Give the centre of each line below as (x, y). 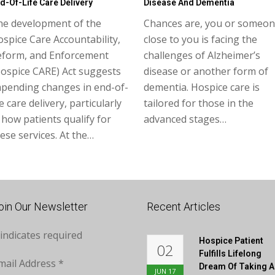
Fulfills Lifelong (230, 253)
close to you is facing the (200, 39)
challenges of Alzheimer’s (202, 55)
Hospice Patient (231, 240)
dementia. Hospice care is (202, 87)
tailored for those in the (199, 103)
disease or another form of (206, 71)
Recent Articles (184, 206)
